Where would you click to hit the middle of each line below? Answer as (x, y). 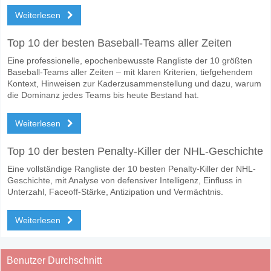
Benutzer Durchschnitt (54, 260)
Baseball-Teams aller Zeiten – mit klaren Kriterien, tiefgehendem (130, 72)
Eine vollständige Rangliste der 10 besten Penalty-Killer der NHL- (132, 168)
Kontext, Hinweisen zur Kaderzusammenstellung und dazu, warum (134, 83)
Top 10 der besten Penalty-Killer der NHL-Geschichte (135, 151)
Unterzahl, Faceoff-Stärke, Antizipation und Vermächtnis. (115, 191)
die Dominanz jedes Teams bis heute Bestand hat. (103, 95)
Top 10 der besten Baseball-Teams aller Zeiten (119, 43)
